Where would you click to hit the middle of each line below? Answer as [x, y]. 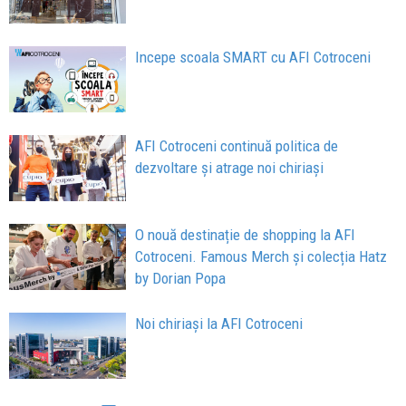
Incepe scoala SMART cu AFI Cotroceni [253, 58]
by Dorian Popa [181, 278]
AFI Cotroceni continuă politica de [237, 146]
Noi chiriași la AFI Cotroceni [219, 323]
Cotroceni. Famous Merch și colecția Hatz [261, 256]
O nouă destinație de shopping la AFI [246, 234]
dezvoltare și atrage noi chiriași [230, 168]
